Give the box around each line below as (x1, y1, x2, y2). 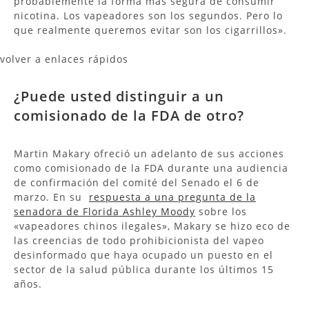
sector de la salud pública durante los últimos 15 (14, 262, 274, 276)
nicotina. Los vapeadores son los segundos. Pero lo (14, 8, 283, 22)
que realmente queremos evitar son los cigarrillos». (14, 23, 290, 37)
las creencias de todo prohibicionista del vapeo (14, 233, 264, 247)
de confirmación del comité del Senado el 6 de (14, 175, 259, 189)
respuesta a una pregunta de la (89, 190, 256, 203)
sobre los (195, 204, 247, 218)
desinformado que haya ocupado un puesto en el (14, 248, 273, 261)
